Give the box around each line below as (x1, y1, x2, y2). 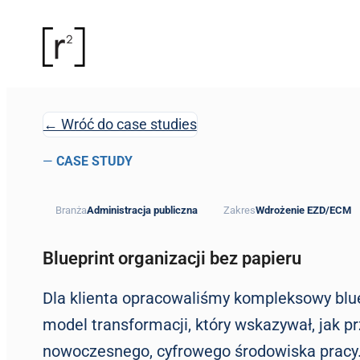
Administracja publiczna (86, 203, 198, 216)
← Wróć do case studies (43, 116, 197, 133)
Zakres (223, 203, 256, 216)
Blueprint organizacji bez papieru (42, 248, 301, 269)
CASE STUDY (55, 153, 133, 169)
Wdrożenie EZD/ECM (255, 203, 351, 216)
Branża (55, 203, 87, 216)
